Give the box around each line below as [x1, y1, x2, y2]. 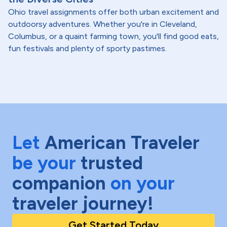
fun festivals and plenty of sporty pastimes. [8, 44, 167, 53]
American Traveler [45, 132, 200, 154]
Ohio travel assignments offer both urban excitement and [8, 7, 219, 17]
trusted [81, 152, 143, 174]
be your [12, 152, 76, 174]
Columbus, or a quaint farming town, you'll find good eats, [8, 31, 219, 41]
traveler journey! [12, 193, 154, 214]
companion [12, 172, 106, 194]
